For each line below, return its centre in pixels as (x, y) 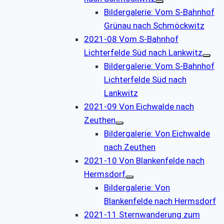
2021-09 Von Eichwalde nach (139, 106)
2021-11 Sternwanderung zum (142, 214)
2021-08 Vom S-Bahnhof (131, 39)
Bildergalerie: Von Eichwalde (157, 133)
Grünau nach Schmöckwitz (154, 25)
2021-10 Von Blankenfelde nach (144, 160)
